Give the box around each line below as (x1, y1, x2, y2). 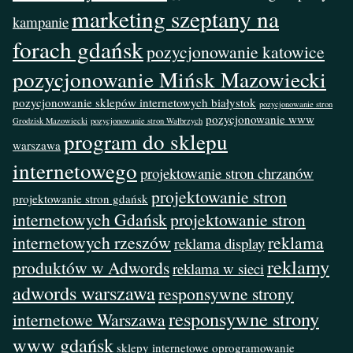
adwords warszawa (13, 280, 155, 307)
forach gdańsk (13, 34, 143, 65)
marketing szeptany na (72, 3, 279, 35)
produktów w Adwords (13, 256, 169, 280)
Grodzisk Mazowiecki (13, 115, 87, 127)
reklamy (267, 254, 329, 281)
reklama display (174, 233, 265, 254)
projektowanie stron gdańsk (13, 191, 148, 207)
